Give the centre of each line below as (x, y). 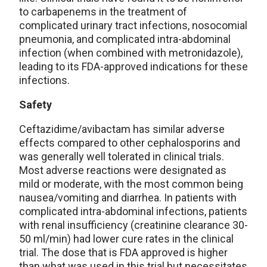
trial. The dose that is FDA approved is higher (123, 252)
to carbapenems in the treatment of (103, 12)
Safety (35, 105)
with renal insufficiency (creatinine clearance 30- (133, 225)
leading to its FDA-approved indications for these (133, 66)
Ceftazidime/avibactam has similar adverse (122, 129)
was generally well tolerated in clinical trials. (122, 156)
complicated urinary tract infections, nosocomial (133, 25)
